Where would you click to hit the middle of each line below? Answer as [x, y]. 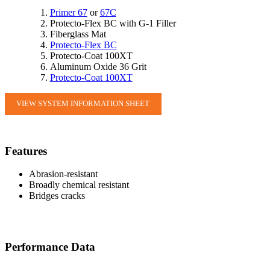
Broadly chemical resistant [79, 185]
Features [26, 151]
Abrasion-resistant [63, 174]
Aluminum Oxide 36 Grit [98, 66]
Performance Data [50, 246]
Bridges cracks [57, 196]
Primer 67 [68, 12]
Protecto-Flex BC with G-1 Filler [113, 23]
